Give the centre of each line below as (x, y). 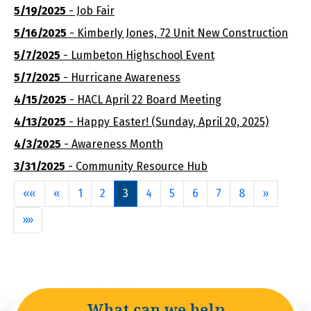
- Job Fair (90, 11)
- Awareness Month (112, 144)
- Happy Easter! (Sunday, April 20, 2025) (167, 122)
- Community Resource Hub (136, 166)
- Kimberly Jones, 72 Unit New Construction (177, 33)
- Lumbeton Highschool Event (137, 55)
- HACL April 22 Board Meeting (144, 100)
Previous (82, 193)
